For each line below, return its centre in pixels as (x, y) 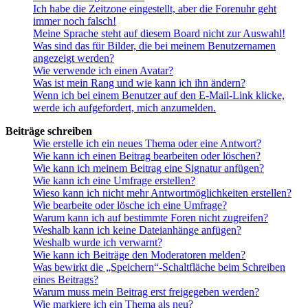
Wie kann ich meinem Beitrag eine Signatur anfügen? (148, 168)
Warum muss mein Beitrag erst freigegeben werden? (146, 291)
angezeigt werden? (74, 58)
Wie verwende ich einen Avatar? (103, 70)
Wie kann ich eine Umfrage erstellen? (114, 180)
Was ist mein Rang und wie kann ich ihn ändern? (139, 82)
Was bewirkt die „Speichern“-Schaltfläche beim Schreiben (159, 267)
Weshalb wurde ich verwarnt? (98, 242)
